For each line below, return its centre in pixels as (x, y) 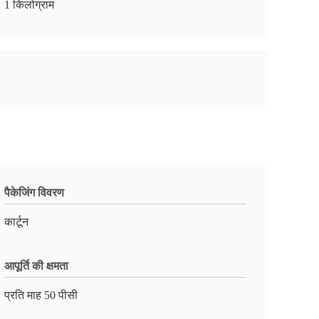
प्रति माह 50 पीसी (41, 295)
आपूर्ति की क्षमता (36, 266)
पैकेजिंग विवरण (34, 193)
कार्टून (16, 222)
